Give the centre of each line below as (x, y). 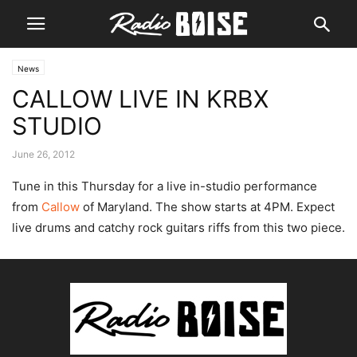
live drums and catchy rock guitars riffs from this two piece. (178, 228)
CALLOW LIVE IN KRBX (140, 99)
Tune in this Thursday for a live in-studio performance (165, 186)
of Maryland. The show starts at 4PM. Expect (207, 207)
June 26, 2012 (43, 154)
